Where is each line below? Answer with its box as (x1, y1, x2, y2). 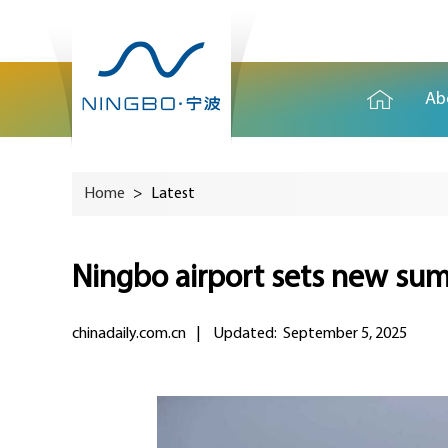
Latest (151, 186, 195, 202)
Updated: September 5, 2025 (214, 326, 407, 342)
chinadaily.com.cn (72, 326, 186, 342)
